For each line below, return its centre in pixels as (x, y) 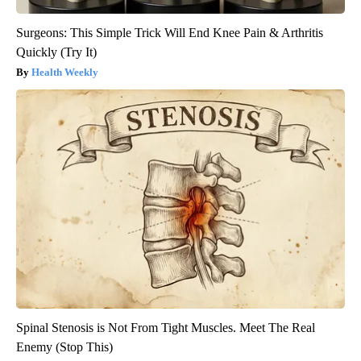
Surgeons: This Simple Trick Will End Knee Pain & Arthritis (170, 32)
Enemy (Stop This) (64, 346)
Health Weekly (65, 72)
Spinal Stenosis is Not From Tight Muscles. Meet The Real (166, 327)
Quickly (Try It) (56, 52)
